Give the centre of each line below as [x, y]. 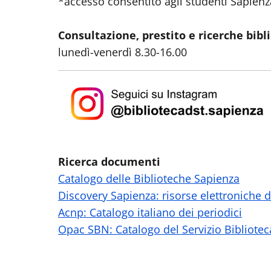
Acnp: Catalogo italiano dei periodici [150, 212]
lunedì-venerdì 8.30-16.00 [122, 52]
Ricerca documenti [109, 161]
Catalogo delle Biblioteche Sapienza [149, 178]
